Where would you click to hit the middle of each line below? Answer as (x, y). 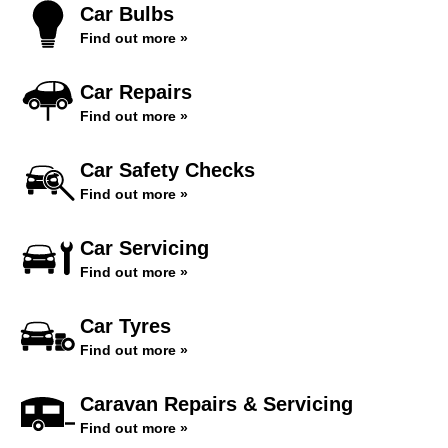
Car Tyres (125, 326)
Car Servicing (144, 248)
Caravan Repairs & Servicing (216, 404)
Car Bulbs (127, 14)
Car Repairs (136, 92)
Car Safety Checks (167, 170)
